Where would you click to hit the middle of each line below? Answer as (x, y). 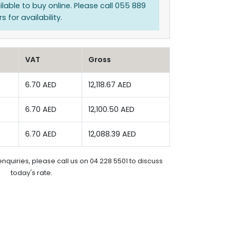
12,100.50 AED (111, 109)
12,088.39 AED (112, 134)
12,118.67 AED (110, 85)
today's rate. (31, 173)
